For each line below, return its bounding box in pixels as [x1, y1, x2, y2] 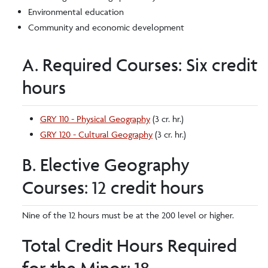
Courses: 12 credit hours [22, 176, 204, 199]
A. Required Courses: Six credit [22, 54, 257, 76]
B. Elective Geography [22, 154, 190, 176]
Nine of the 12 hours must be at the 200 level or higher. [22, 209, 234, 221]
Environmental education [28, 6, 124, 17]
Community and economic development [28, 22, 184, 33]
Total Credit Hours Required [22, 234, 237, 257]
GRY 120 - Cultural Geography [40, 129, 153, 140]
